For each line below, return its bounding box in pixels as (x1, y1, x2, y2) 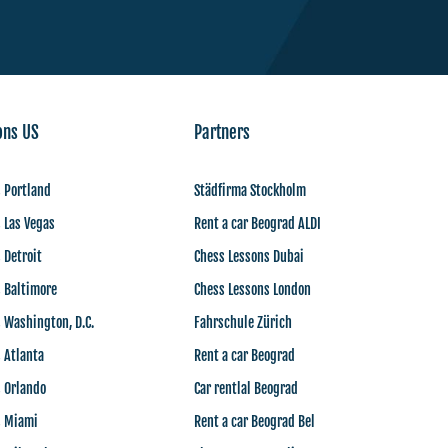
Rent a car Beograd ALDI (194, 215, 322, 232)
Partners (194, 122, 251, 143)
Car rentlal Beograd (194, 380, 299, 397)
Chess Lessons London (194, 281, 312, 298)
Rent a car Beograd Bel (194, 413, 316, 430)
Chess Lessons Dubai (194, 248, 305, 265)
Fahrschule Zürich (194, 314, 293, 331)
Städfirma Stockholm (194, 182, 307, 199)
